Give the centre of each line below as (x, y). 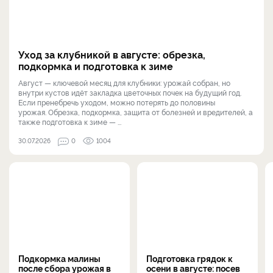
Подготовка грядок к (190, 258)
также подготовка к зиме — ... (70, 121)
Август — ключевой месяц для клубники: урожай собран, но (124, 82)
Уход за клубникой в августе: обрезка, (112, 54)
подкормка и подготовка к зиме (96, 66)
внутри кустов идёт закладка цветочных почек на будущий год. (130, 92)
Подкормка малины (59, 258)
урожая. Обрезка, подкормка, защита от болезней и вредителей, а (136, 112)
